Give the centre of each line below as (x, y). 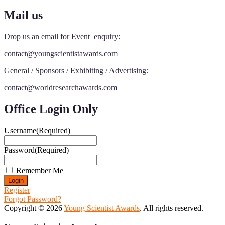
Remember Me (40, 170)
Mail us (23, 15)
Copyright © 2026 (34, 208)
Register (17, 190)
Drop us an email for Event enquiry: (62, 36)
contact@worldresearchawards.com (61, 87)
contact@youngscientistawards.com (61, 53)
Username (20, 130)
